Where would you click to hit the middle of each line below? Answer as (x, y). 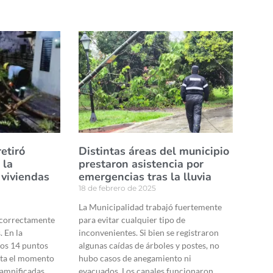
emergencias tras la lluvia (146, 177)
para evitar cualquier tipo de (132, 220)
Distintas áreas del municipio (154, 151)
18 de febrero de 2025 (117, 188)
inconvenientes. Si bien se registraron (148, 233)
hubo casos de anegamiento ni (135, 258)
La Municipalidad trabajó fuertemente (150, 207)
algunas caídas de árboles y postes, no (149, 246)
